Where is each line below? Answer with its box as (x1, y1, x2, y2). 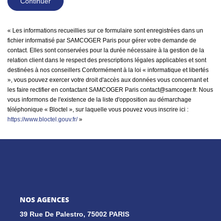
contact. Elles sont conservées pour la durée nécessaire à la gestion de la (7, 46, 204, 54)
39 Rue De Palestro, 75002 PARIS (20, 210, 129, 218)
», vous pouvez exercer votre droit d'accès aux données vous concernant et (7, 76, 208, 83)
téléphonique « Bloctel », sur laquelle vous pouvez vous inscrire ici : (7, 106, 188, 113)
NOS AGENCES (20, 195, 69, 205)
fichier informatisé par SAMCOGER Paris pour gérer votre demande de (7, 37, 196, 44)
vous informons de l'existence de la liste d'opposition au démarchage (7, 96, 191, 103)
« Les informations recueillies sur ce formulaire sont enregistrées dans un (7, 27, 203, 34)
